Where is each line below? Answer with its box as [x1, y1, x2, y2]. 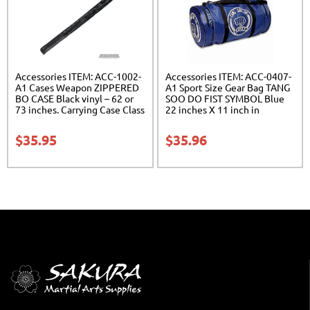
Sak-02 [15, 113, 44, 127]
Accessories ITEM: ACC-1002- [15, 69, 141, 82]
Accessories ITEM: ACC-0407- [165, 69, 291, 82]
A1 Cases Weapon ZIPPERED [15, 80, 139, 93]
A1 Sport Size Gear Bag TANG [165, 80, 290, 93]
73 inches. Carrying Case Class [15, 102, 145, 116]
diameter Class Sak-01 [165, 113, 260, 127]
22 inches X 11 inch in [165, 102, 259, 116]
